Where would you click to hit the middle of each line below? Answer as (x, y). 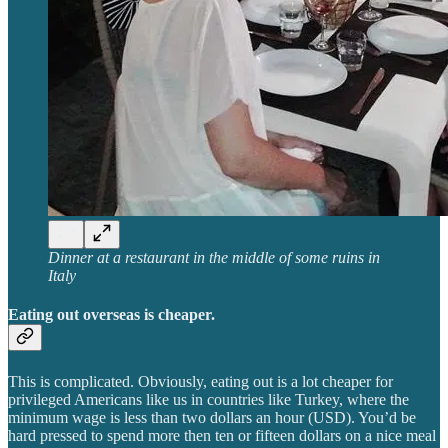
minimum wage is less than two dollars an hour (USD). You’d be (212, 417)
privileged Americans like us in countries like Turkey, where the (208, 399)
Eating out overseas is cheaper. (111, 315)
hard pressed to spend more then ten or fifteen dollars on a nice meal (222, 435)
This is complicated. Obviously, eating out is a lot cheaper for (200, 381)
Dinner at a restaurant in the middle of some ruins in (214, 258)
